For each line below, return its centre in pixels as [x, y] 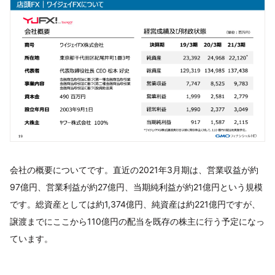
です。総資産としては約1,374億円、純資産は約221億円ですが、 [135, 204]
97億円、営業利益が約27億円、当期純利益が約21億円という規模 [136, 187]
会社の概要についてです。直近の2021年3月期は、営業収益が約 [134, 170]
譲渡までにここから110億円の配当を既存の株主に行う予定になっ [137, 221]
